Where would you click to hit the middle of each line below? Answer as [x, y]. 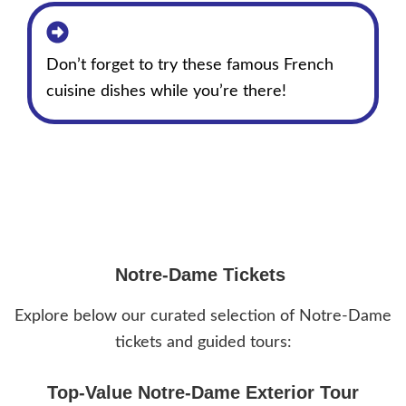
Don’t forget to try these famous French [190, 66]
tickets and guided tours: [203, 342]
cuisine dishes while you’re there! [166, 92]
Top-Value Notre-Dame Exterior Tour [203, 392]
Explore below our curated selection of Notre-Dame [203, 316]
